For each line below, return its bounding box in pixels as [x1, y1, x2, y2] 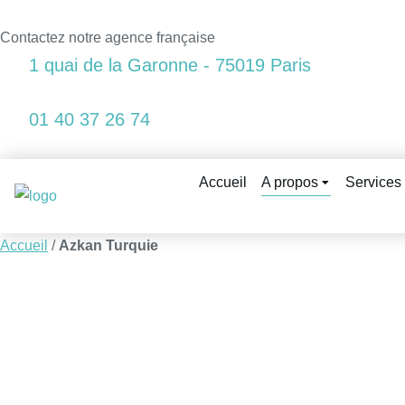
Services [345, 174, 402, 190]
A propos [261, 174, 319, 190]
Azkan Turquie [59, 238, 158, 253]
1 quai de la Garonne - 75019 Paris [29, 55, 311, 75]
